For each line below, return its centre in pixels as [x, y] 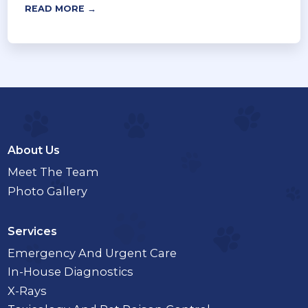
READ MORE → [61, 9]
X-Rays [27, 290]
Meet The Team [54, 172]
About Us [34, 151]
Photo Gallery [48, 191]
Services [33, 231]
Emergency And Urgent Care [92, 253]
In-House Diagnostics [71, 272]
